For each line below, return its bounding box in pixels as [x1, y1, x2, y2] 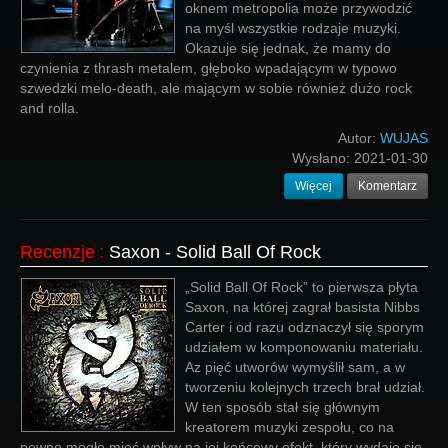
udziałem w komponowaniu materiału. [185, 339, 423, 355]
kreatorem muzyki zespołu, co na [185, 419, 394, 435]
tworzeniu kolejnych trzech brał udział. [185, 379, 425, 395]
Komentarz [358, 179, 417, 193]
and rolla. [20, 100, 79, 116]
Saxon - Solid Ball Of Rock [109, 242, 321, 262]
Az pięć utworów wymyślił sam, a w [185, 359, 405, 375]
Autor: [338, 130, 380, 146]
